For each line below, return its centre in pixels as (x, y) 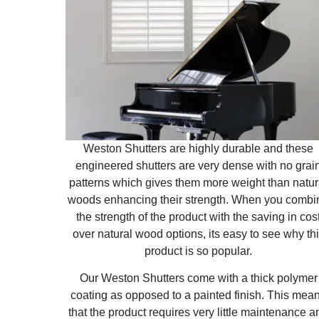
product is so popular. (199, 251)
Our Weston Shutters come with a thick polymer (198, 278)
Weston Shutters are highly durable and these (199, 148)
